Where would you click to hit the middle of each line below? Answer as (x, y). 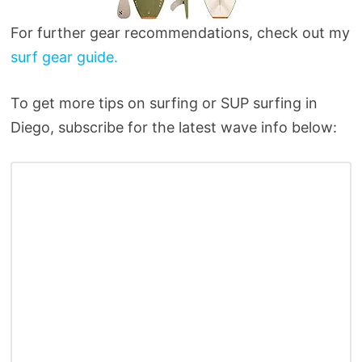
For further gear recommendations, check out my (180, 33)
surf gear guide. (64, 57)
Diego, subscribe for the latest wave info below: (173, 128)
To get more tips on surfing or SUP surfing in (164, 103)
